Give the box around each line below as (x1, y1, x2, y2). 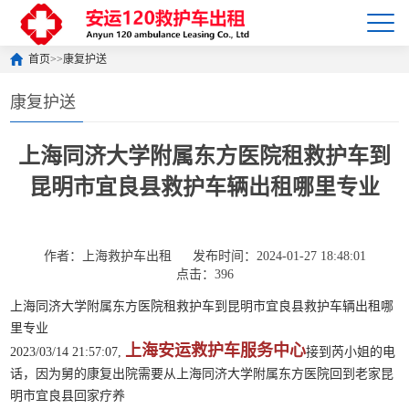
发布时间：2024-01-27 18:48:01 (192, 249, 366, 263)
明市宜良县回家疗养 (10, 389, 126, 403)
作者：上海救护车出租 (43, 249, 172, 263)
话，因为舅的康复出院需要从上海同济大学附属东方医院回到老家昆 (10, 367, 394, 381)
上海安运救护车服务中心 (125, 341, 307, 360)
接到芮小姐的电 (306, 345, 396, 359)
